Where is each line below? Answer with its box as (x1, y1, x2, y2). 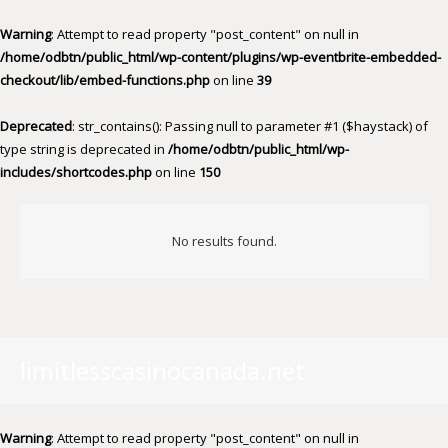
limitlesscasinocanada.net (19, 354, 305, 387)
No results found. (171, 231, 277, 250)
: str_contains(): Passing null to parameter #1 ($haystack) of (72, 117, 428, 135)
